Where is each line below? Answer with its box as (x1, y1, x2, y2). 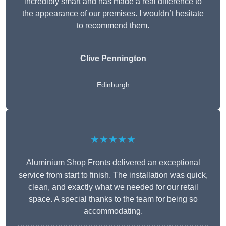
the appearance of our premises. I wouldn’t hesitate (22, 9, 204, 18)
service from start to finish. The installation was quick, (18, 171, 208, 180)
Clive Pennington (80, 54, 146, 63)
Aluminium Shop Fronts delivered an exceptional (26, 158, 200, 167)
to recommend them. (77, 21, 149, 30)
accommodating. (83, 207, 143, 216)
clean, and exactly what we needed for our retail (28, 183, 198, 192)
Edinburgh (96, 81, 130, 89)
